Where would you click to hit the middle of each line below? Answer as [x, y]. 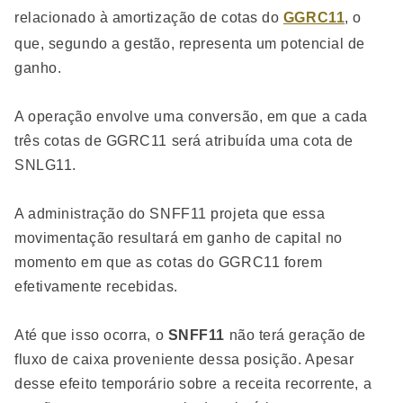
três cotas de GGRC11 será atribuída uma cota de [184, 141]
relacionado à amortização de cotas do [149, 18]
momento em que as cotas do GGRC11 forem [169, 263]
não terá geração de [295, 336]
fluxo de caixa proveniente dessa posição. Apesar [184, 360]
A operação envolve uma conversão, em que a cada [191, 117]
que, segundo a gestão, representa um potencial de [190, 44]
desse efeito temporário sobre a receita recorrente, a [193, 384]
